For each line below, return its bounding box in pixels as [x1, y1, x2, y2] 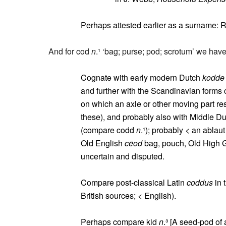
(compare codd [81, 124, 136, 136]
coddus [187, 177, 213, 188]
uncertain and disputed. [81, 150, 164, 162]
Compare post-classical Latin [81, 177, 187, 188]
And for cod [48, 45, 91, 57]
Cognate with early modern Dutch [81, 72, 202, 83]
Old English [81, 137, 125, 149]
